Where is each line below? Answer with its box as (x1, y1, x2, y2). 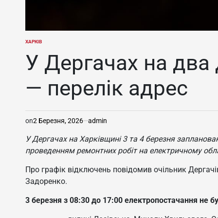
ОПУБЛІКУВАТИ (25, 41, 60, 47)
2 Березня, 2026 (33, 116, 83, 125)
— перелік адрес (25, 75, 188, 101)
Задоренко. (25, 176, 67, 186)
